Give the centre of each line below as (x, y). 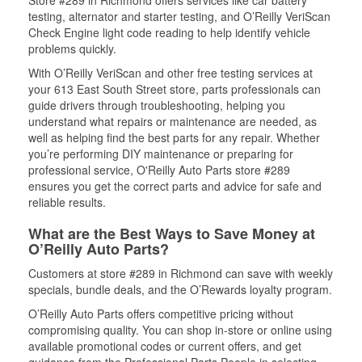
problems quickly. (72, 48)
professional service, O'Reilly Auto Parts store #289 (159, 170)
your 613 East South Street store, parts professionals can (175, 89)
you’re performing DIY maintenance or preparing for (161, 154)
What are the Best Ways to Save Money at (172, 234)
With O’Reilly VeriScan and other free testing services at (170, 73)
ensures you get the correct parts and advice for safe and (175, 186)
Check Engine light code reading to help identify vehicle (169, 32)
